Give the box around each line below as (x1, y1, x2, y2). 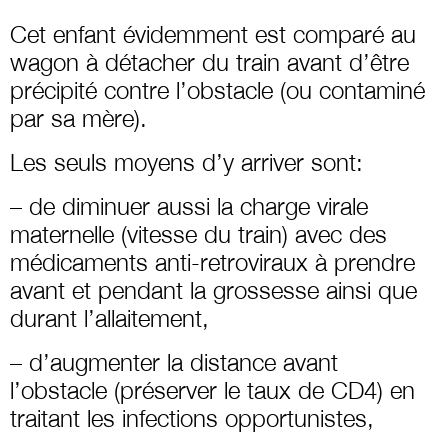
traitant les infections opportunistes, (10, 403, 374, 432)
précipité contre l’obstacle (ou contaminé (10, 75, 425, 104)
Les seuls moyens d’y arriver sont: (10, 147, 363, 176)
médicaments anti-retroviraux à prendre (10, 247, 415, 276)
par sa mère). (10, 103, 147, 132)
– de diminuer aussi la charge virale (10, 191, 368, 220)
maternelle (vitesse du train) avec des (10, 219, 387, 248)
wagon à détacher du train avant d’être (10, 47, 409, 76)
